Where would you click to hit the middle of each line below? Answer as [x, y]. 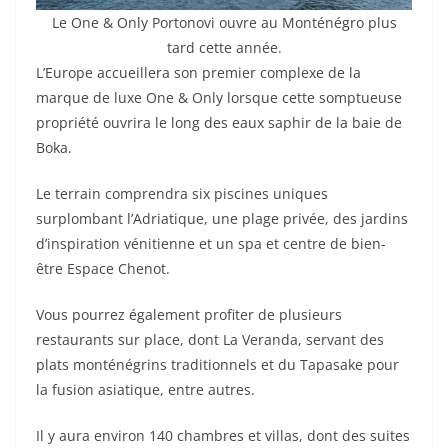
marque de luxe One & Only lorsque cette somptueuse [219, 97]
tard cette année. [224, 47]
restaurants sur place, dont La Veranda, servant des [210, 339]
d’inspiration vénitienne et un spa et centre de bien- [211, 243]
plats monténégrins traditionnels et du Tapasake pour [217, 364]
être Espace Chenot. [103, 268]
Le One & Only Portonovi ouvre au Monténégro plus [224, 22]
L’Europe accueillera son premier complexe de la [198, 72]
